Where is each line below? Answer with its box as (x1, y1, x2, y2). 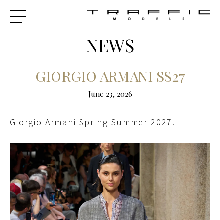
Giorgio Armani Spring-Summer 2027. (10, 116, 178, 128)
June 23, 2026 (88, 89, 132, 99)
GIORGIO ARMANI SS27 (35, 66, 185, 85)
